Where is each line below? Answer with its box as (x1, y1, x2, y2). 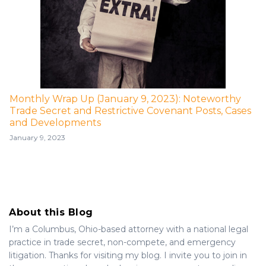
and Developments (9, 116, 101, 128)
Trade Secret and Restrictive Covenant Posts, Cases (9, 104, 251, 116)
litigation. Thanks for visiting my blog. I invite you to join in (9, 249, 247, 261)
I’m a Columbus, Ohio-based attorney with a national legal (9, 223, 248, 235)
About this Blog (9, 206, 93, 218)
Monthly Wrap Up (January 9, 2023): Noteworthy (9, 93, 241, 104)
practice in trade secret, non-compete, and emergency (9, 236, 236, 248)
